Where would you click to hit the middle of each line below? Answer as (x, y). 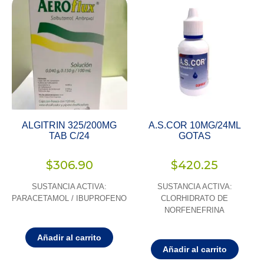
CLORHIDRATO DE (195, 199)
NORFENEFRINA (195, 210)
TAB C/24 (70, 136)
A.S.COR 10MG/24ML (194, 126)
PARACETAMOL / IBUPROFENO (70, 199)
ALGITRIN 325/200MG (70, 126)
